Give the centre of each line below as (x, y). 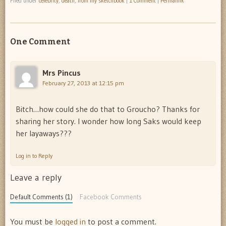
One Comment (40, 42)
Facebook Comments (110, 197)
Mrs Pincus (62, 72)
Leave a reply (36, 177)
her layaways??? (44, 133)
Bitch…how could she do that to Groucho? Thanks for (108, 109)
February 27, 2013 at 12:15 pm (83, 83)
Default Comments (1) (41, 197)
